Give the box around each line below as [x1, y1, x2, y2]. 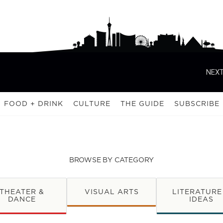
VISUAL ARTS [84, 187, 139, 197]
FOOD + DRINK [4, 99, 63, 109]
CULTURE [73, 99, 111, 109]
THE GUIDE [120, 99, 164, 109]
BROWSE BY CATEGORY [69, 155, 154, 165]
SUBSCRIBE [174, 99, 220, 109]
